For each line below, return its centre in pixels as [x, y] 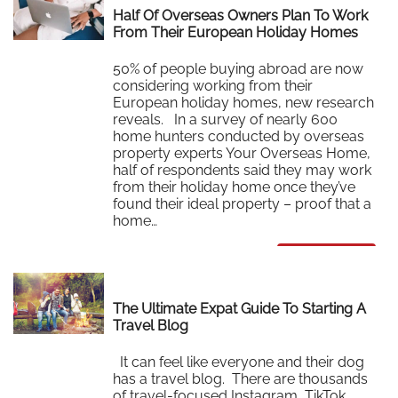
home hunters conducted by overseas [239, 136]
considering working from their [213, 85]
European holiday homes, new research [244, 102]
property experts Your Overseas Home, [242, 153]
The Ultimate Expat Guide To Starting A [240, 309]
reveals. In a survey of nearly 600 [226, 119]
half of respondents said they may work [243, 170]
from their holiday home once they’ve [235, 187]
